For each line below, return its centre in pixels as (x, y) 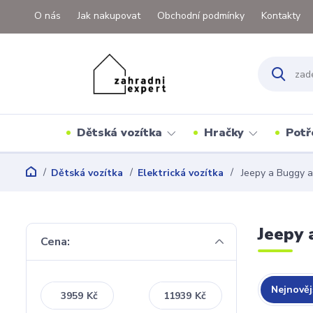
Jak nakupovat (109, 16)
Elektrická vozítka (181, 173)
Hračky (224, 133)
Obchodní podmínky (201, 16)
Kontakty (281, 16)
